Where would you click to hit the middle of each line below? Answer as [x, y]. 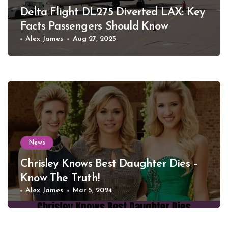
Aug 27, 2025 [94, 39]
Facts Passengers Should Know [94, 27]
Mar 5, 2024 [92, 191]
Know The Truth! [60, 179]
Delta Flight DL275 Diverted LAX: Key [113, 13]
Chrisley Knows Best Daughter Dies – [109, 164]
